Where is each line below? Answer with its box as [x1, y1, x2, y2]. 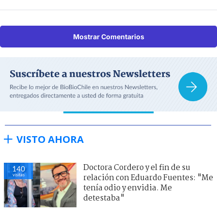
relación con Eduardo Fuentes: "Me [83, 171, 213, 184]
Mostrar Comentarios [73, 32, 144, 41]
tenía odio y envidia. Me [83, 182, 172, 194]
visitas [12, 171, 25, 177]
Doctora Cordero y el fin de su [83, 161, 190, 174]
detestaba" [83, 192, 124, 204]
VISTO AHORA [16, 132, 84, 146]
